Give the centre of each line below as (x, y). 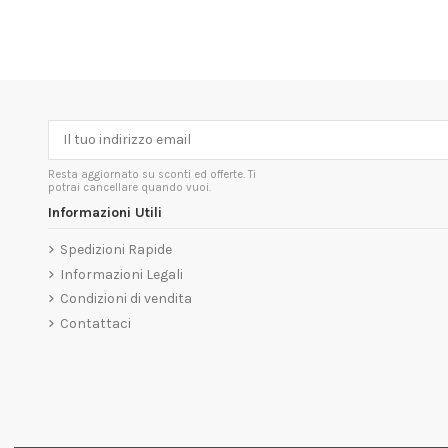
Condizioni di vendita (125, 299)
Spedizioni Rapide (115, 250)
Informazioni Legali (121, 274)
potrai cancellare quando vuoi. (129, 187)
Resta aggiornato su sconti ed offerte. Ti (151, 174)
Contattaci (95, 324)
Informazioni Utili (104, 213)
